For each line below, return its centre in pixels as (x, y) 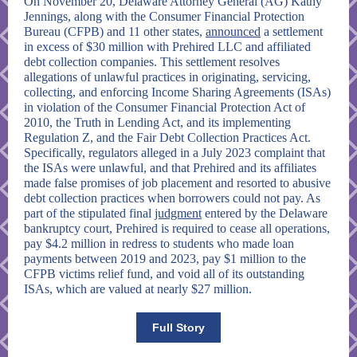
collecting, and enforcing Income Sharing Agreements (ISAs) (177, 92)
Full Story (178, 328)
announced (233, 31)
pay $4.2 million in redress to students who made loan (159, 243)
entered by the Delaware (265, 213)
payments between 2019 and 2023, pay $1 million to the (165, 259)
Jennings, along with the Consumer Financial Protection (164, 16)
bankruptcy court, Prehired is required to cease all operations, (177, 228)
